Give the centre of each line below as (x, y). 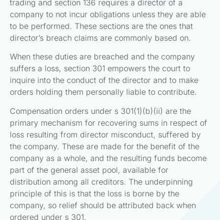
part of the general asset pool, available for (89, 170)
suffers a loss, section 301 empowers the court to (100, 69)
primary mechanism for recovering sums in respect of (109, 123)
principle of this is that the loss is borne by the (95, 193)
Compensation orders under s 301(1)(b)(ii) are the (100, 111)
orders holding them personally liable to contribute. (103, 92)
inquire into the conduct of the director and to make (104, 80)
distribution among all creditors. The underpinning (101, 181)
